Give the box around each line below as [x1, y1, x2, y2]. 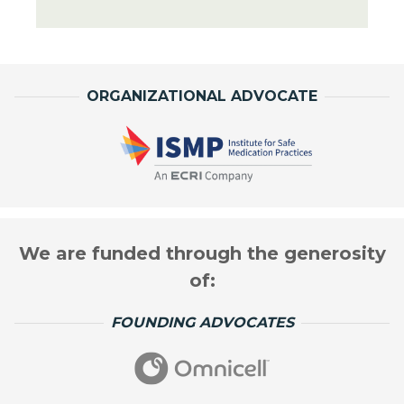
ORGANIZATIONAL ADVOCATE [87, 87, 317, 106]
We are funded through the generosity [18, 243, 386, 265]
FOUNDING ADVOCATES [110, 314, 294, 332]
